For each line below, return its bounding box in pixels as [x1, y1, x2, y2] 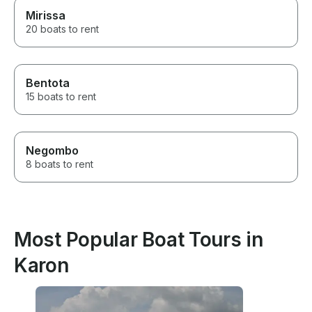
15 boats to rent [26, 91, 96, 103]
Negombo [26, 143, 79, 158]
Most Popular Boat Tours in [14, 228, 263, 252]
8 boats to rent [26, 158, 93, 171]
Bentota [26, 76, 70, 91]
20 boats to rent [26, 23, 99, 36]
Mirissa [26, 8, 65, 23]
